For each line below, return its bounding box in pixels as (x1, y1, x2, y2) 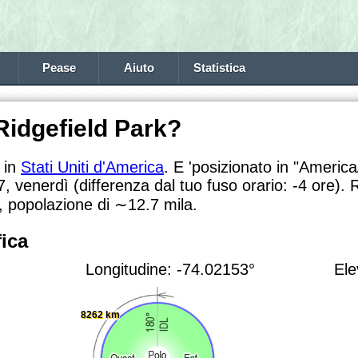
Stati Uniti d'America (21, 158, 164, 176)
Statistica (193, 62, 245, 74)
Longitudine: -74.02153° (86, 260, 255, 278)
